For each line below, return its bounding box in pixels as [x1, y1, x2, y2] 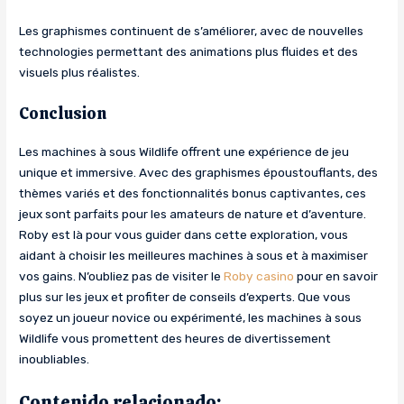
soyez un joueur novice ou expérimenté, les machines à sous [19, 310, 363, 326]
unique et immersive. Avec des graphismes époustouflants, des [19, 165, 379, 180]
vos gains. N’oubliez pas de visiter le [19, 269, 225, 284]
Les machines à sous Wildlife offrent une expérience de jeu [19, 144, 350, 160]
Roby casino [224, 269, 295, 284]
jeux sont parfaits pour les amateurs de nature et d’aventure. [19, 207, 367, 222]
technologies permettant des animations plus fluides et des [19, 44, 359, 60]
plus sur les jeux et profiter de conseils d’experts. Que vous [19, 289, 352, 305]
